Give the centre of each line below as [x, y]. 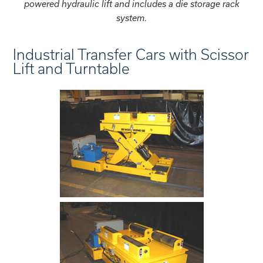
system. [131, 18]
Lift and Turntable [72, 69]
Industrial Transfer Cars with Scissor [131, 55]
